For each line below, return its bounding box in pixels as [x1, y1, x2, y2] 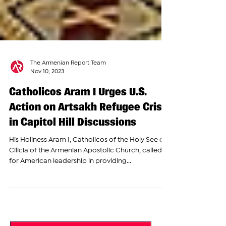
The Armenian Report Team [30, 86, 106, 91]
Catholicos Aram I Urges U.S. [9, 110, 147, 123]
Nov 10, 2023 [30, 94, 64, 99]
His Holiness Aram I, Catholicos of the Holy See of [9, 162, 166, 168]
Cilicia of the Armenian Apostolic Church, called [9, 173, 162, 179]
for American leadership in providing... [9, 183, 131, 189]
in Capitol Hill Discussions [9, 141, 136, 153]
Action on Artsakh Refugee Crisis [9, 126, 171, 138]
